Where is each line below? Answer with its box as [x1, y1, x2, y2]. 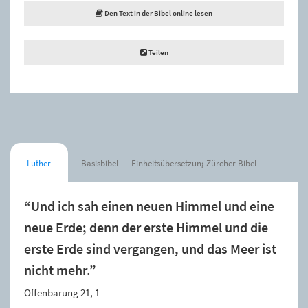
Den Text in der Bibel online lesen [103, 8, 212, 18]
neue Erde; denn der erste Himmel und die [24, 219, 268, 236]
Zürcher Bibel [206, 157, 257, 169]
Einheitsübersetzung [131, 157, 206, 169]
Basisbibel [80, 157, 118, 169]
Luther [27, 157, 52, 169]
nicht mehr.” [24, 261, 96, 278]
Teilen [146, 47, 168, 57]
